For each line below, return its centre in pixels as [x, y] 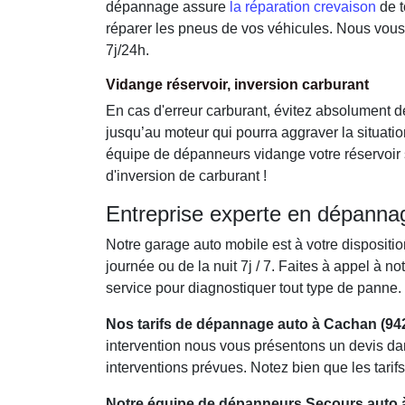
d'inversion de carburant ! [186, 176]
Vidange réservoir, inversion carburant [237, 85]
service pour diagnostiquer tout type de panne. [254, 288]
